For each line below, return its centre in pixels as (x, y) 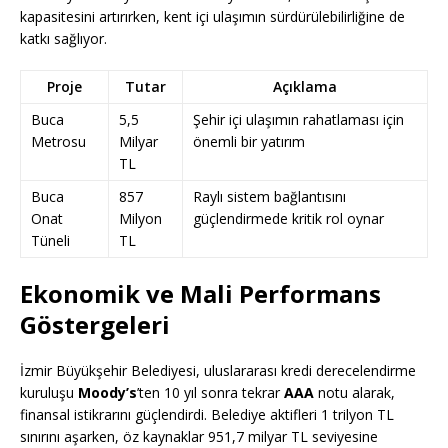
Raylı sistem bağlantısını (269, 197)
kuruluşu (49, 393)
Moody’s (107, 393)
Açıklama (305, 87)
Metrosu (58, 142)
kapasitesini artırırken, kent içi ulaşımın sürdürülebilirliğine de (212, 17)
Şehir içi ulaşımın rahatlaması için (298, 120)
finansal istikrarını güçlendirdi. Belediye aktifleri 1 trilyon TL (207, 415)
